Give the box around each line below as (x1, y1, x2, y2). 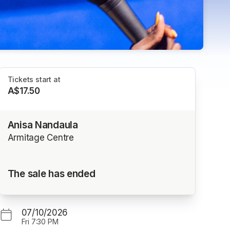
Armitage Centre (7, 132, 74, 143)
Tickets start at (7, 75, 61, 84)
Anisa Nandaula (7, 119, 78, 131)
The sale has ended (7, 167, 95, 180)
